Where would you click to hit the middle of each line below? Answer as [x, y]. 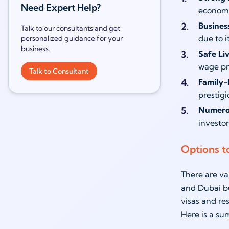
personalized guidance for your [72, 38]
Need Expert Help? [61, 7]
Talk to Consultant [59, 71]
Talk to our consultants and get [71, 28]
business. [36, 49]
